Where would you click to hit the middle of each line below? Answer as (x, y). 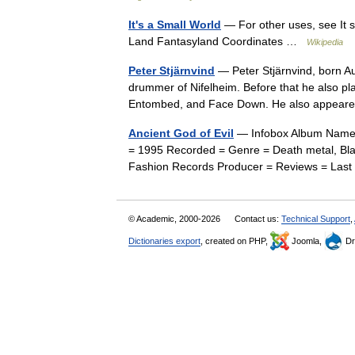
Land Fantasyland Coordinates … (218, 41)
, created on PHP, (235, 241)
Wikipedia (325, 42)
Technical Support (316, 219)
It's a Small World (175, 25)
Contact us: (258, 219)
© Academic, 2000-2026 (176, 219)
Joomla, (307, 241)
